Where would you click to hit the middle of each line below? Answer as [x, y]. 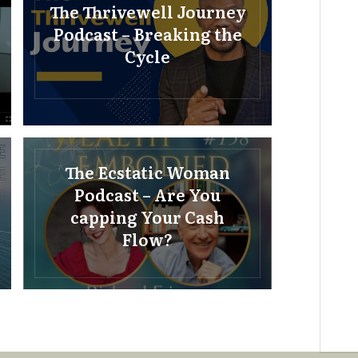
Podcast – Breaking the [147, 34]
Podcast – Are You [148, 194]
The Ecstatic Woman [148, 171]
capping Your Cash [148, 216]
